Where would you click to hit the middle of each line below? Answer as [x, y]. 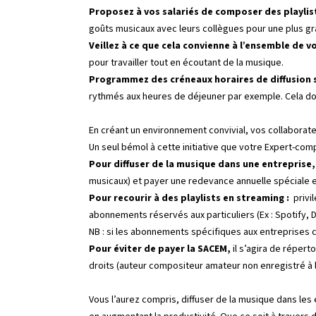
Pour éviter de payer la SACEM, [160, 249]
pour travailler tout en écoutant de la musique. [186, 63]
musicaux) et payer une [139, 181]
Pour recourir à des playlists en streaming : [189, 198]
